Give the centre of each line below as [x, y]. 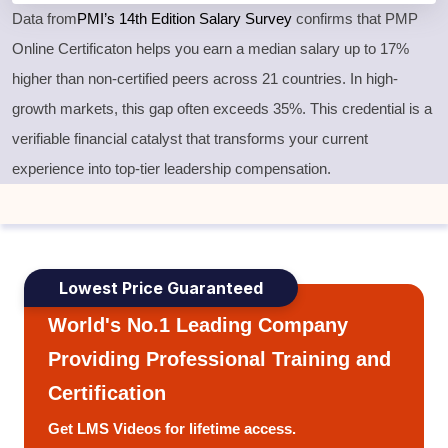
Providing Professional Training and [219, 359]
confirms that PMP [355, 19]
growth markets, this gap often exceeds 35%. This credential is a [222, 109]
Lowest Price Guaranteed [161, 288]
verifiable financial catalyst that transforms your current [190, 139]
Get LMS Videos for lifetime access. [172, 429]
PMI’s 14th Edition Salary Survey [184, 19]
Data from [44, 19]
